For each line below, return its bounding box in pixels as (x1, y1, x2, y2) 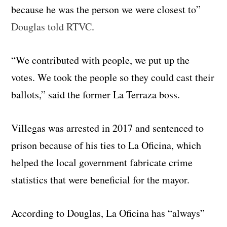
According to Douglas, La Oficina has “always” (11, 206, 205, 220)
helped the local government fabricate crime (11, 156, 193, 170)
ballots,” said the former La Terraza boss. (11, 88, 180, 102)
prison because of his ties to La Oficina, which (11, 138, 202, 153)
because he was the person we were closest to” (11, 3, 201, 17)
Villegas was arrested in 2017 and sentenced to (11, 121, 204, 135)
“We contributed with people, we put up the (11, 53, 190, 67)
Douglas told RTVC (11, 20, 92, 34)
